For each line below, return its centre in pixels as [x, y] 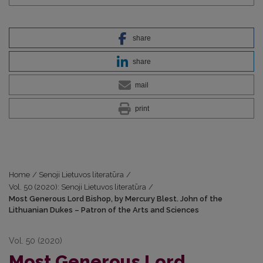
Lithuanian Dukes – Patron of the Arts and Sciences [104, 210]
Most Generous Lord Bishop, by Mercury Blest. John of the [116, 199]
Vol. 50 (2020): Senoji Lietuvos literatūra [77, 187]
